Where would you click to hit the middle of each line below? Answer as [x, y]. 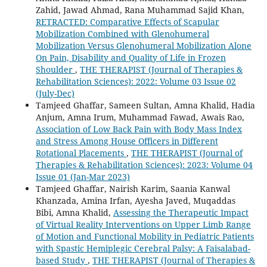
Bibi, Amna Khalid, [74, 212]
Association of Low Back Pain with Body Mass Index [139, 129]
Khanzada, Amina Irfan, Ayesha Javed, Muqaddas [135, 200]
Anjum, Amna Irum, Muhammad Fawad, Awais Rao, [140, 117]
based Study [61, 260]
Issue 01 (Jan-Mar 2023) [83, 176]
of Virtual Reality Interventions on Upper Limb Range [143, 224]
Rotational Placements [81, 153]
